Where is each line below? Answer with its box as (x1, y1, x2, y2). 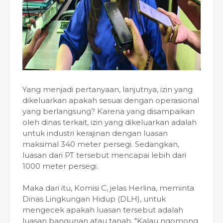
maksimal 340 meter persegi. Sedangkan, (22, 139, 179, 149)
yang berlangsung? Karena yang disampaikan (22, 107, 195, 116)
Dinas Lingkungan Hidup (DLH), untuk (22, 194, 166, 204)
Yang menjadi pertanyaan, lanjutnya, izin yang (22, 85, 193, 94)
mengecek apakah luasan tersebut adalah (22, 205, 183, 215)
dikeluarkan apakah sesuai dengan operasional (22, 96, 199, 105)
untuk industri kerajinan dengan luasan (22, 128, 168, 138)
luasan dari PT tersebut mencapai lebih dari (22, 150, 186, 160)
